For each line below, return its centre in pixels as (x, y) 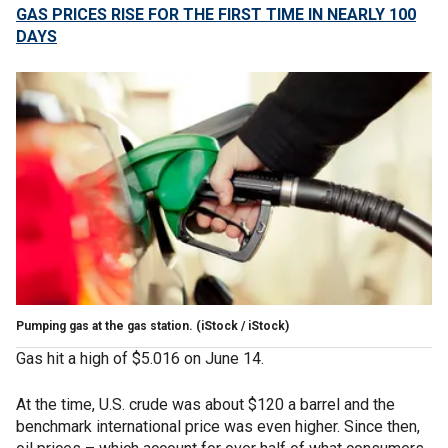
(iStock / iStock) (241, 325)
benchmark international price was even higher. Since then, (218, 426)
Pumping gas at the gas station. (104, 325)
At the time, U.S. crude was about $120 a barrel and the (205, 404)
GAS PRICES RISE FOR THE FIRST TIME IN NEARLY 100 (216, 14)
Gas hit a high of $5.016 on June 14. (142, 358)
